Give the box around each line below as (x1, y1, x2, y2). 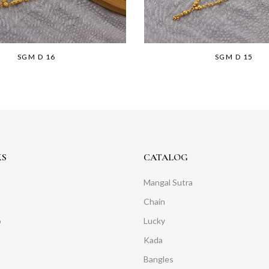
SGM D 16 (17, 52, 56, 62)
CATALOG (144, 151, 188, 164)
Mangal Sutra (144, 177, 193, 188)
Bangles (144, 254, 174, 265)
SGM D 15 (214, 52, 253, 62)
